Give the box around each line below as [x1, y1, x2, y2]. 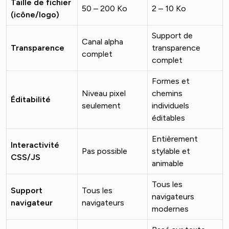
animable [152, 158, 184, 168]
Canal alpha [82, 37, 123, 47]
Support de [152, 31, 193, 40]
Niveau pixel [82, 88, 126, 98]
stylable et [152, 146, 190, 156]
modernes [152, 204, 189, 214]
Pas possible [82, 146, 127, 156]
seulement [82, 101, 121, 110]
